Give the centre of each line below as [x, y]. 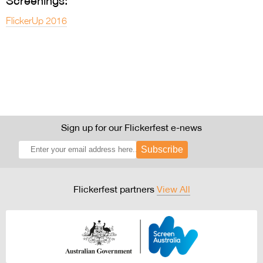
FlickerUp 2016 [36, 22]
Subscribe [162, 150]
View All [173, 189]
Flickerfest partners [115, 189]
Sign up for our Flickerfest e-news [131, 128]
